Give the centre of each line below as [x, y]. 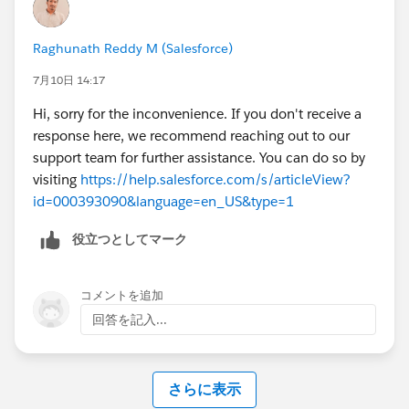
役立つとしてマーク [130, 239]
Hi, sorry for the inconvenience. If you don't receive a [197, 113]
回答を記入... [130, 319]
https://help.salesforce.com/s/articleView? [215, 179]
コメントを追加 [122, 295]
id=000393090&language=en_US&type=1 [163, 201]
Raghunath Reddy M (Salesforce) [133, 48]
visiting [57, 179]
